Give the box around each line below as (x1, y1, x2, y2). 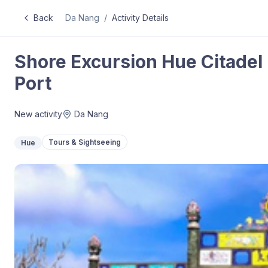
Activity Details (112, 13, 169, 23)
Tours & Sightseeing (48, 137, 121, 147)
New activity (14, 109, 62, 119)
